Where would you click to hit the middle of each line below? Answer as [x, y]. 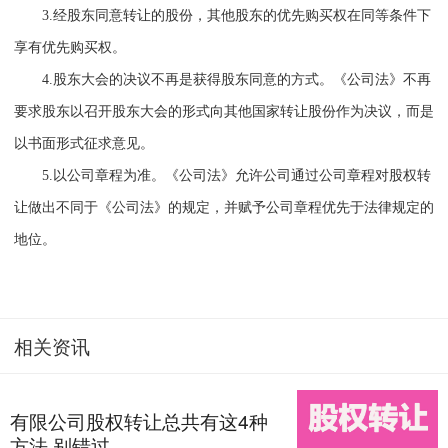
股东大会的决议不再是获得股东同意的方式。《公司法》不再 [241, 80]
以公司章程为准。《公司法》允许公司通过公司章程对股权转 [241, 176]
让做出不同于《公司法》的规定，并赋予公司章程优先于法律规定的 [223, 208]
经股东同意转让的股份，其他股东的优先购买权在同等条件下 [241, 16]
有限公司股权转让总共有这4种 [139, 420]
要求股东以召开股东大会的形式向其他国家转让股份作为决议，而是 [223, 112]
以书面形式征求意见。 [83, 144]
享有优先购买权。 [69, 48]
